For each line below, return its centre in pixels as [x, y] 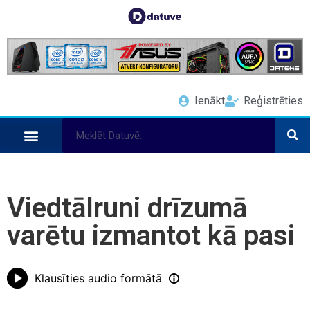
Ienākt [210, 100]
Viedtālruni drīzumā [127, 208]
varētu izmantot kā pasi [151, 235]
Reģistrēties [273, 100]
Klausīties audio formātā [98, 279]
